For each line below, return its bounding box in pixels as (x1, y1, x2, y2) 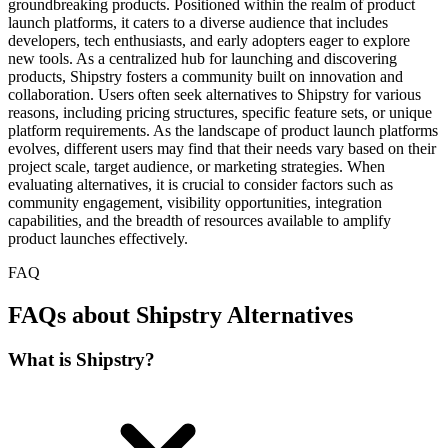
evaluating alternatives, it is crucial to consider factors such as (8, 175, 393, 193)
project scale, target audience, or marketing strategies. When (8, 157, 385, 175)
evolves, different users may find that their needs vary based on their (8, 139, 436, 157)
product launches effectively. (8, 229, 188, 247)
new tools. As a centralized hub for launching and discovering (8, 49, 397, 67)
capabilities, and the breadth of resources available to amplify (8, 211, 391, 229)
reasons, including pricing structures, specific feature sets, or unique (8, 103, 432, 121)
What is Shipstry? (8, 348, 155, 370)
